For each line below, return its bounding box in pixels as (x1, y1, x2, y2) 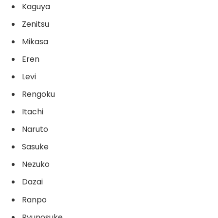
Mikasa (22, 36, 48, 48)
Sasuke (22, 141, 49, 153)
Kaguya (22, 1, 50, 13)
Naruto (22, 124, 48, 135)
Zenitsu (22, 18, 49, 30)
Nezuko (22, 159, 50, 170)
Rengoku (22, 89, 55, 100)
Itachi (22, 106, 43, 118)
